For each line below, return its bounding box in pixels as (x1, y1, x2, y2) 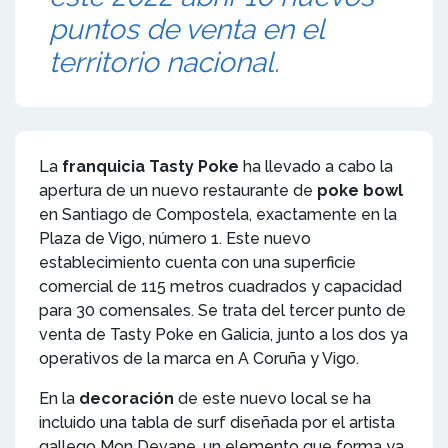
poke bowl (317, 180, 403, 200)
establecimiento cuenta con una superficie (39, 252, 356, 272)
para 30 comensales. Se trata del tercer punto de (39, 300, 406, 320)
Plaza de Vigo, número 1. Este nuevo (39, 228, 311, 248)
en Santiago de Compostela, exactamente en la (39, 204, 397, 224)
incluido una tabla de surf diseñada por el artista (39, 412, 395, 432)
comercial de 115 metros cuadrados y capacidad (39, 276, 402, 296)
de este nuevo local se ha (174, 388, 371, 408)
